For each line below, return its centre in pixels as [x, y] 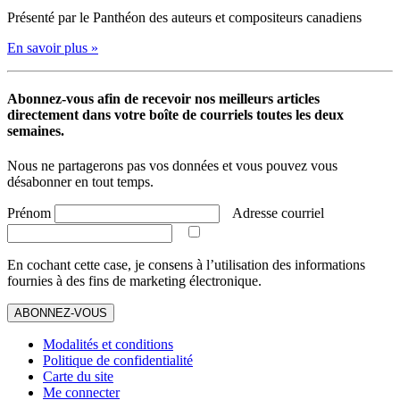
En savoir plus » [53, 47]
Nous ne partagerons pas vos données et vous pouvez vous [172, 166]
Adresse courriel [278, 213]
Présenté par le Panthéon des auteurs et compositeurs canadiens [184, 17]
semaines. [36, 131]
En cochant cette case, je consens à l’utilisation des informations [186, 265]
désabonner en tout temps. [80, 182]
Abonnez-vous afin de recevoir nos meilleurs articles [163, 99]
